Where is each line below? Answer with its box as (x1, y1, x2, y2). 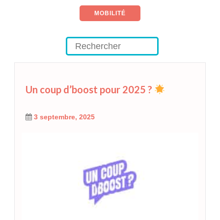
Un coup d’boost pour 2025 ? (26, 83, 154, 95)
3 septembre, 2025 (34, 113, 95, 121)
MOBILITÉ (94, 10, 126, 17)
